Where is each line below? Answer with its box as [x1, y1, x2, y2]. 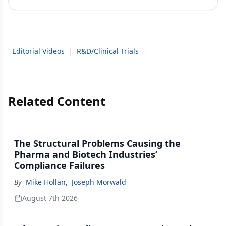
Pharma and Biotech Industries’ [14, 148, 157, 160]
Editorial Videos [12, 46, 65, 56]
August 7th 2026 [22, 193, 78, 203]
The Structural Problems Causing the [14, 137, 181, 149]
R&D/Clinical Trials [77, 46, 139, 56]
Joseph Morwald [72, 177, 126, 187]
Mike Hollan [26, 177, 66, 187]
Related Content [8, 92, 105, 109]
